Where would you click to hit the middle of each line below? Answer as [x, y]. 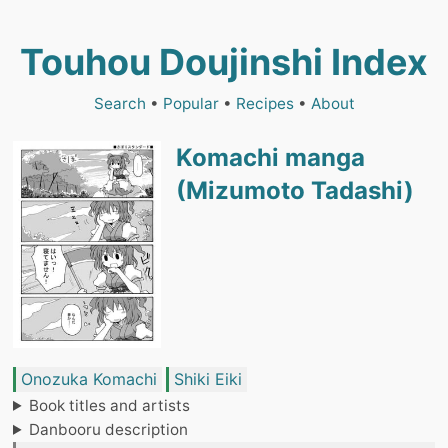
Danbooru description [109, 429]
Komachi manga [270, 157]
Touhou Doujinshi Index [224, 62]
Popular [190, 103]
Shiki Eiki [208, 378]
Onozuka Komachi [89, 378]
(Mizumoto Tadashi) [294, 190]
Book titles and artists [110, 405]
